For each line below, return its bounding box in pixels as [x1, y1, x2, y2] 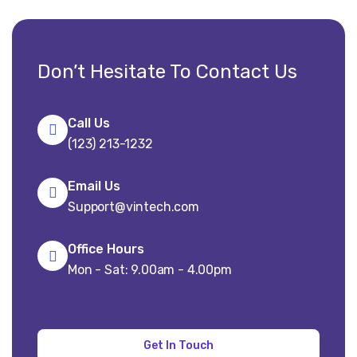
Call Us [68, 116, 110, 131]
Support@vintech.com [68, 199, 199, 215]
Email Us [68, 178, 120, 194]
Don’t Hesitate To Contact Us [37, 61, 297, 84]
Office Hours [68, 241, 144, 257]
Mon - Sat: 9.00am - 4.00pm [68, 262, 232, 278]
